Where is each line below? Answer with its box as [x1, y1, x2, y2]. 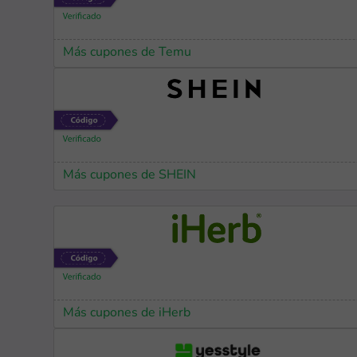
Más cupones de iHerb [63, 307, 191, 320]
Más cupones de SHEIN [63, 169, 197, 182]
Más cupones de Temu [63, 46, 192, 60]
